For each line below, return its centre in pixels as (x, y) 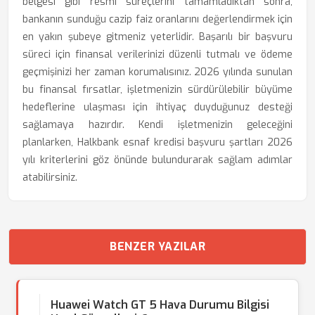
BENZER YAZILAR (157, 246)
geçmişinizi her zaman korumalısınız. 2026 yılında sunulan (157, 72)
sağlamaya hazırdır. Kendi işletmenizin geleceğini (157, 125)
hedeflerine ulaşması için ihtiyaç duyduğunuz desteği (157, 107)
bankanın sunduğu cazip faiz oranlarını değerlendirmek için (157, 19)
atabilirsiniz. (50, 178)
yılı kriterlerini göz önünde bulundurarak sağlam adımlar (157, 160)
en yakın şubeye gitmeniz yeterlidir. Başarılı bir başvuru (157, 37)
